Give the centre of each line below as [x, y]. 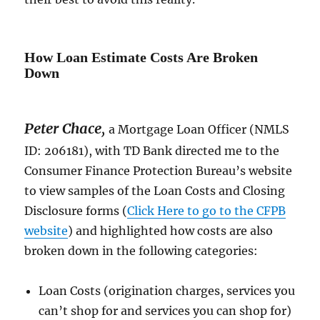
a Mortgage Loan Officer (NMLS [198, 130]
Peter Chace [63, 129]
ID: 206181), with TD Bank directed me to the [152, 151]
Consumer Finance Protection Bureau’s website [159, 171]
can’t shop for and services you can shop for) [165, 311]
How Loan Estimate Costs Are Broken [141, 57]
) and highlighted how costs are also [171, 231]
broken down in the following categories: [141, 251]
